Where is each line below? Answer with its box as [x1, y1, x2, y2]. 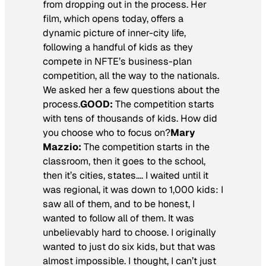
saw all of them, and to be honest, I [43, 198, 195, 211]
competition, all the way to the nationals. [43, 69, 219, 83]
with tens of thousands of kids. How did [43, 112, 217, 125]
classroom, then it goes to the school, [43, 155, 205, 168]
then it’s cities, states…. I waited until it [43, 169, 208, 182]
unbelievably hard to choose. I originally [43, 226, 216, 239]
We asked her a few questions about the [43, 84, 220, 97]
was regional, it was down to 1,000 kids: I [43, 183, 223, 197]
